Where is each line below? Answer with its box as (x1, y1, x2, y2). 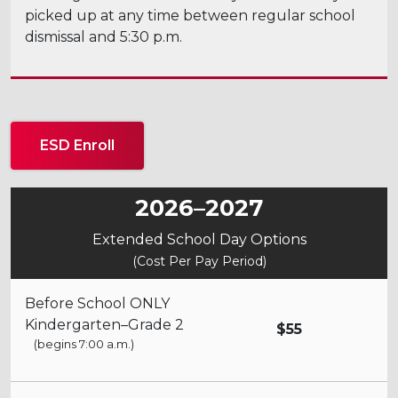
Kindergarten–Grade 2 (25, 315, 184, 333)
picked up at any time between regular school (25, 6, 355, 24)
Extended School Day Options (92, 230, 306, 248)
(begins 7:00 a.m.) (34, 336, 134, 351)
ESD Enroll (40, 136, 115, 154)
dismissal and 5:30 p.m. (25, 28, 182, 45)
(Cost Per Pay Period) (131, 252, 267, 269)
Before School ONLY (25, 294, 170, 312)
